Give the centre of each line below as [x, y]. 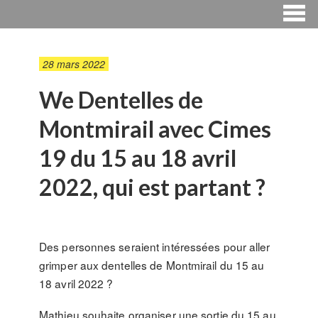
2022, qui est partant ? [152, 187]
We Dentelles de [121, 100]
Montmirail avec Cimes [155, 129]
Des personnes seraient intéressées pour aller [155, 246]
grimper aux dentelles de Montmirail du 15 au [152, 265]
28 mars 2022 [74, 64]
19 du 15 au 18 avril [138, 158]
